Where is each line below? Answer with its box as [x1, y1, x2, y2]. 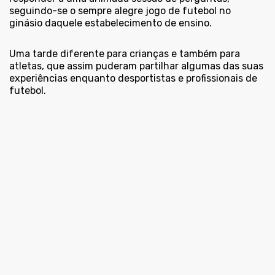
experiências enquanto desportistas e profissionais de [9, 72, 257, 85]
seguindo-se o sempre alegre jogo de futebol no [9, 5, 231, 17]
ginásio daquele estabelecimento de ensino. [9, 17, 212, 29]
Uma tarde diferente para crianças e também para [9, 48, 240, 60]
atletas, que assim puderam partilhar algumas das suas [9, 60, 263, 72]
